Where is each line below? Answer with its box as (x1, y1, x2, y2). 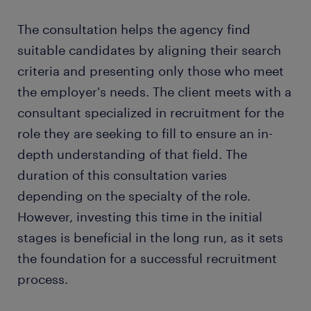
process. (17, 271, 68, 287)
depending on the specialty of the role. (17, 188, 251, 204)
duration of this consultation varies (17, 167, 227, 183)
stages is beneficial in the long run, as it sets (17, 230, 283, 246)
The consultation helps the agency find (17, 22, 251, 37)
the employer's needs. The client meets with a (17, 84, 292, 100)
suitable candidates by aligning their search (17, 42, 281, 58)
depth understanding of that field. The (17, 146, 247, 162)
